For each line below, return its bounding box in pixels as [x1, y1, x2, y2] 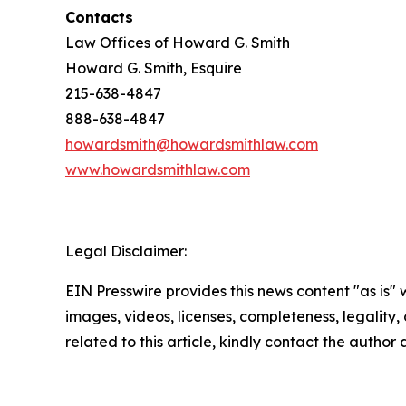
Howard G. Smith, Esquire [65, 59, 242, 78]
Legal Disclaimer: [65, 242, 187, 261]
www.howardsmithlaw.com [65, 160, 250, 179]
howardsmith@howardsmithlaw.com [65, 135, 318, 154]
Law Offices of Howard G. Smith [65, 34, 290, 53]
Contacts [65, 8, 133, 27]
